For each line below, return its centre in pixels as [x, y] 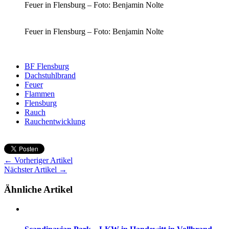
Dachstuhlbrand [50, 75]
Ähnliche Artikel [38, 189]
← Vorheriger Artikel [38, 160]
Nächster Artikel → [36, 169]
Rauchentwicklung [55, 121]
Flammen [40, 94]
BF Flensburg [47, 66]
